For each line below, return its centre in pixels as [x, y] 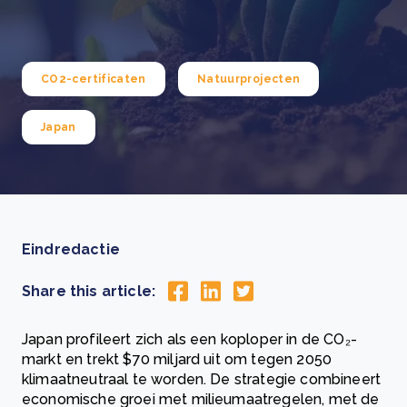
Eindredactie [71, 249]
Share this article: [89, 291]
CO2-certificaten [94, 79]
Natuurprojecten [248, 79]
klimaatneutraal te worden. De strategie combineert [202, 380]
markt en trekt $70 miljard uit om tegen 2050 [177, 360]
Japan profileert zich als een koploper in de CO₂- [189, 340]
